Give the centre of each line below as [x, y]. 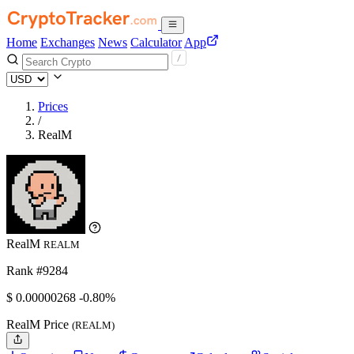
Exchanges [68, 42]
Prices [53, 106]
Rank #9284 [37, 271]
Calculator [156, 42]
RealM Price [39, 324]
